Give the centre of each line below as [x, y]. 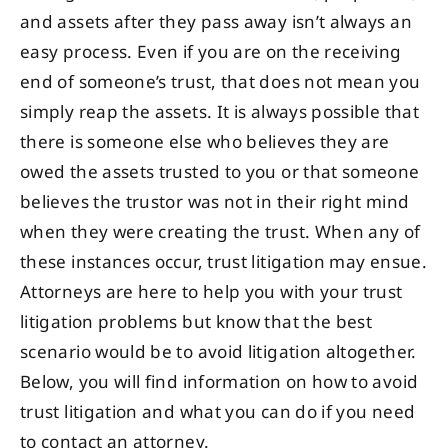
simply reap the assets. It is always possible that [219, 112]
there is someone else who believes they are [205, 142]
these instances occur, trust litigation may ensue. [223, 262]
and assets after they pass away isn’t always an [216, 22]
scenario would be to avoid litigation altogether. [218, 352]
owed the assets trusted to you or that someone [220, 172]
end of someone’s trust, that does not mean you [220, 82]
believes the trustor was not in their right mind [215, 202]
